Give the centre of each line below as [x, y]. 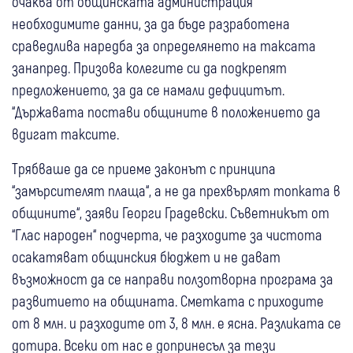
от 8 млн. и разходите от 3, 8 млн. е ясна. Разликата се [176, 323]
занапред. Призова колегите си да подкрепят [149, 68]
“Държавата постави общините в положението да [166, 112]
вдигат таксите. [65, 134]
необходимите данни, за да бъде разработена [151, 24]
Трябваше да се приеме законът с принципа [144, 169]
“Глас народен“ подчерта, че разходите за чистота [167, 235]
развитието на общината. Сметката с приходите [168, 301]
